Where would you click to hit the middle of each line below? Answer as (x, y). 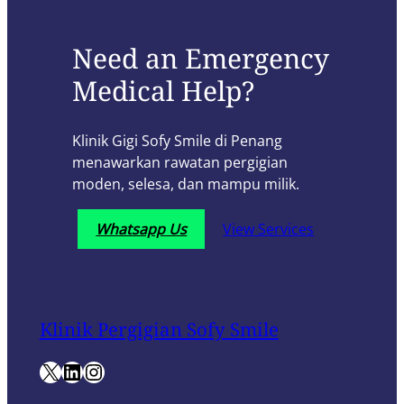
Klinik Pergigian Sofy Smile (159, 329)
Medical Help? (163, 91)
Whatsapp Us (142, 230)
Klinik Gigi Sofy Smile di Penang (177, 141)
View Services (269, 230)
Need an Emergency (200, 59)
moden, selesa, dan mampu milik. (185, 184)
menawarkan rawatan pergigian (179, 163)
